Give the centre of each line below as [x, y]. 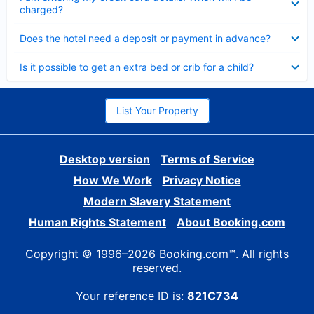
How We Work [112, 180]
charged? [41, 9]
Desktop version [105, 159]
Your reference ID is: [131, 296]
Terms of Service [207, 159]
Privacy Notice [202, 180]
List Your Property [157, 110]
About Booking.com [231, 222]
